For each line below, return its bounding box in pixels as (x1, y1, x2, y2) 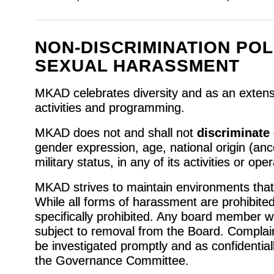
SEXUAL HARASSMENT (34, 56, 240, 75)
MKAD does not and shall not (34, 125, 197, 139)
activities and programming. (34, 100, 185, 114)
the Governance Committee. (34, 253, 189, 267)
